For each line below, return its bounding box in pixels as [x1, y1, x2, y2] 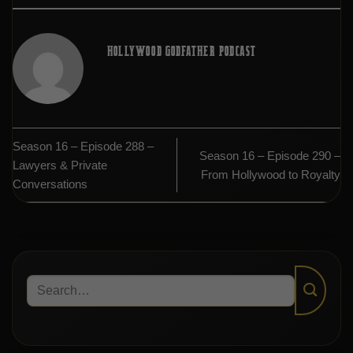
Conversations [13, 176, 87, 191]
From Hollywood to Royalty [201, 167, 340, 181]
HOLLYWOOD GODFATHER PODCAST [107, 44, 257, 60]
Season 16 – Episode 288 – [13, 139, 154, 153]
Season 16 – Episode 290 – [199, 148, 340, 162]
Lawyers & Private [13, 158, 107, 172]
